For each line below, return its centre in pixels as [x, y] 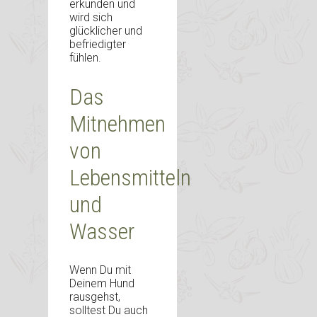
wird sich [91, 18]
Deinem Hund [102, 284]
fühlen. [85, 58]
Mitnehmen [117, 123]
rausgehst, [95, 297]
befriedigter [98, 45]
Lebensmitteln [130, 177]
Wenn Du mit [100, 270]
